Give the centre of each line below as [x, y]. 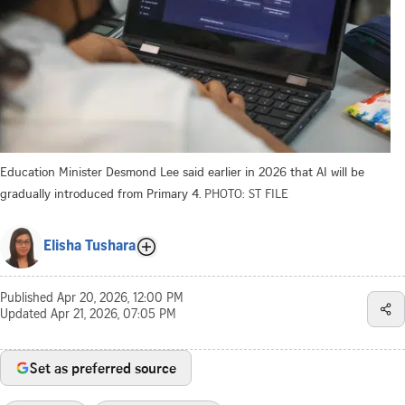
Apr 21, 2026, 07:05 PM [113, 315]
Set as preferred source [103, 367]
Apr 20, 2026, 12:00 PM [120, 299]
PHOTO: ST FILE [246, 193]
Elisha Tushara [89, 246]
